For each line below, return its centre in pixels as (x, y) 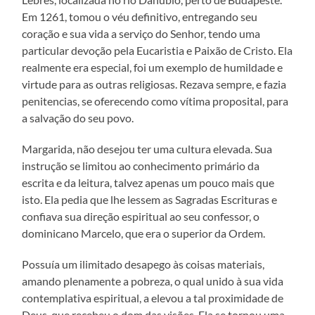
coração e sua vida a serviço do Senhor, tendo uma (141, 33)
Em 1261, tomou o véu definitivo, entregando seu (140, 16)
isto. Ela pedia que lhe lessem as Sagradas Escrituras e (150, 199)
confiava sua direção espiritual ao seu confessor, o (141, 216)
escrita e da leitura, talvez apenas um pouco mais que (148, 182)
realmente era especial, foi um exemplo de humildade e (153, 67)
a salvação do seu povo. (78, 117)
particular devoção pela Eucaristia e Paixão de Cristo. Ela (157, 50)
